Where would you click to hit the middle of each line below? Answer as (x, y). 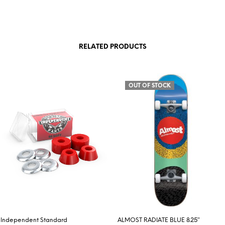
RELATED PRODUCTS (113, 47)
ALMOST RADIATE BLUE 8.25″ (159, 220)
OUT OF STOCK (150, 86)
